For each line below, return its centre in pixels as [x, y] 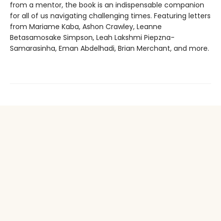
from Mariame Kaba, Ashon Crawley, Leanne [86, 26]
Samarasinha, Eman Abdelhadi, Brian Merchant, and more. [110, 48]
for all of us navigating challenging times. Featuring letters [110, 16]
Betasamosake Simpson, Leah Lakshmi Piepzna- [92, 37]
